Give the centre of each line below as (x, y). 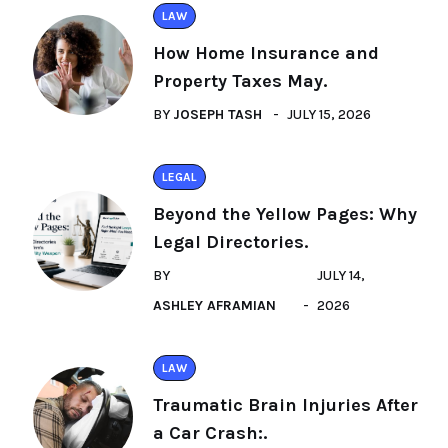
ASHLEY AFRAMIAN (214, 305)
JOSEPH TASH (217, 114)
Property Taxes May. (240, 81)
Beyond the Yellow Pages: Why (285, 214)
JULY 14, (341, 275)
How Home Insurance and (266, 53)
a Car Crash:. (210, 433)
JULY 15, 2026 (329, 114)
